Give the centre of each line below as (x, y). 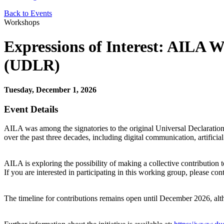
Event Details (31, 109)
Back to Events (28, 13)
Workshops (22, 22)
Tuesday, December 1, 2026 (50, 89)
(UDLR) (32, 65)
